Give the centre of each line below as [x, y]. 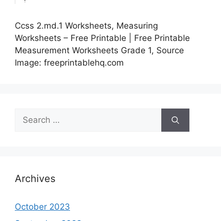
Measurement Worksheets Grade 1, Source [99, 51]
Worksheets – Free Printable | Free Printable [102, 38]
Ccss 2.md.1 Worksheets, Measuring [86, 26]
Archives [35, 179]
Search [28, 114]
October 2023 [42, 207]
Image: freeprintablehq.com [69, 63]
